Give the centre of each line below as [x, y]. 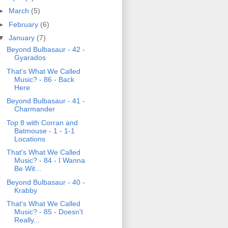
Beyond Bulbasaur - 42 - [46, 50]
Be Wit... [27, 169]
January [22, 38]
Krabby [25, 190]
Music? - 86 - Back [44, 79]
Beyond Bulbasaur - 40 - [46, 182]
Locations [30, 139]
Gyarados [30, 58]
